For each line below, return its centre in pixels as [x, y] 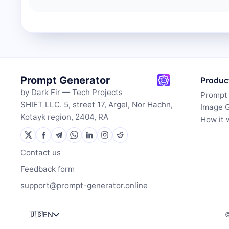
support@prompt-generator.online [84, 185]
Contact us [41, 153]
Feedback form [48, 169]
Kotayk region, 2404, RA [64, 117]
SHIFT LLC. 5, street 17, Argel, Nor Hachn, [97, 105]
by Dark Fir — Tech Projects [72, 92]
